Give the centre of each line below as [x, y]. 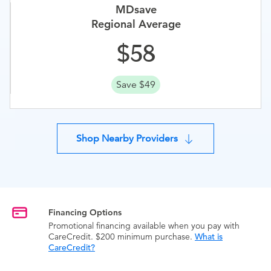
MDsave [136, 9]
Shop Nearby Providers [127, 138]
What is [209, 237]
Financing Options [85, 213]
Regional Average [136, 24]
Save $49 [136, 85]
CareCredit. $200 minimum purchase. [122, 237]
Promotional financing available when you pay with [144, 226]
